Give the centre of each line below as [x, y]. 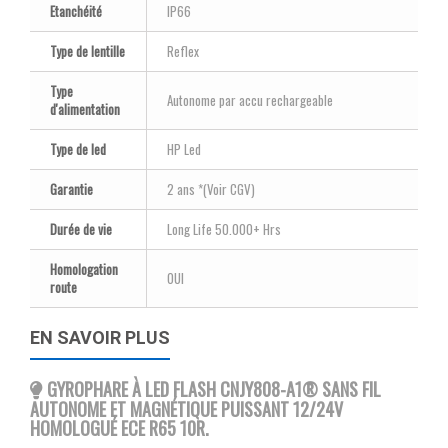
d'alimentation [85, 109]
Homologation [84, 269]
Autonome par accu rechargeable [250, 100]
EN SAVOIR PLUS [100, 338]
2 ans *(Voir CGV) [211, 189]
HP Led [184, 149]
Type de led [78, 149]
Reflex [183, 51]
